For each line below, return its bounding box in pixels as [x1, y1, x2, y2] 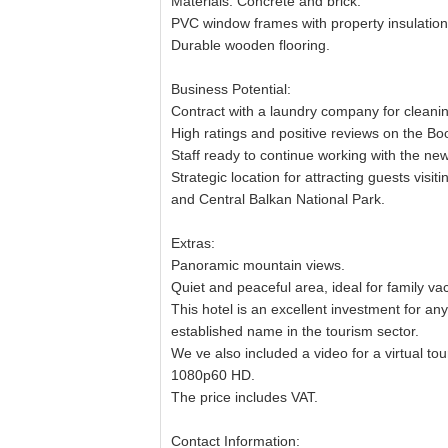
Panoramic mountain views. [171, 257, 345, 273]
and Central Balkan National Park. [171, 191, 385, 207]
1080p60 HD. [171, 367, 255, 383]
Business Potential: [171, 81, 291, 97]
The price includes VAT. [171, 389, 318, 405]
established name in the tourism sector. [171, 323, 419, 339]
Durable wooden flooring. [171, 37, 330, 53]
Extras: [171, 235, 215, 251]
